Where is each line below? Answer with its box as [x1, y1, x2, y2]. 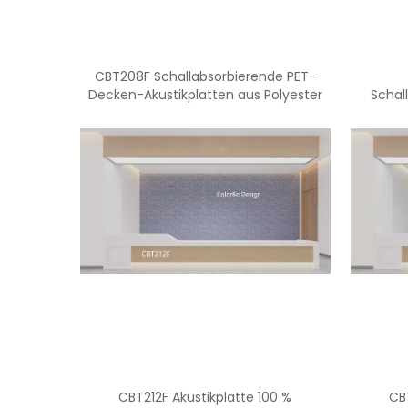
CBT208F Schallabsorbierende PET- [94, 67, 316, 86]
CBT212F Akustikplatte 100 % [118, 388, 292, 406]
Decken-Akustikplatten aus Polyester [87, 86, 322, 104]
